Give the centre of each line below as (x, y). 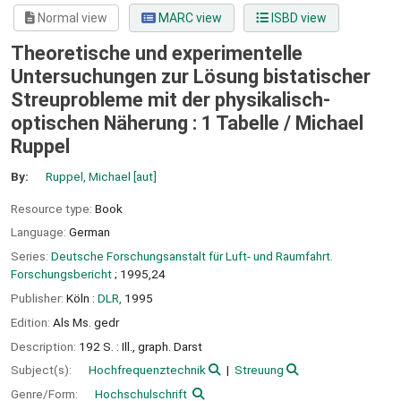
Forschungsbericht (61, 274)
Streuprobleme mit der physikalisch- (171, 100)
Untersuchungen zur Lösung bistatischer (191, 77)
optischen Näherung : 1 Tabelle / (153, 124)
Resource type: (53, 208)
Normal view (72, 18)
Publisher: (38, 298)
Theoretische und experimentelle (157, 54)
